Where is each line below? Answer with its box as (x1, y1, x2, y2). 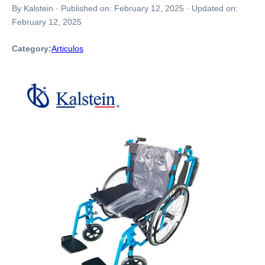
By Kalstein (12, 4, 53, 13)
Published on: (61, 4, 114, 13)
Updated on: (192, 4, 238, 13)
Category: (12, 44, 51, 53)
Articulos (51, 44, 83, 53)
